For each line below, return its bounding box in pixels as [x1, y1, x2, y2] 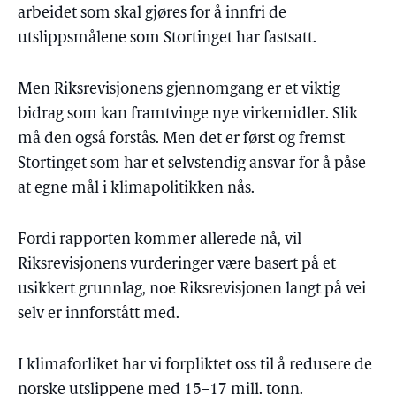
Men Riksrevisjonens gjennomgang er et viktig [18, 81, 340, 98]
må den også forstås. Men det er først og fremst [18, 131, 345, 148]
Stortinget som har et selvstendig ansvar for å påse [18, 156, 366, 172]
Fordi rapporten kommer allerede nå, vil [18, 232, 301, 248]
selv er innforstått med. [18, 306, 179, 323]
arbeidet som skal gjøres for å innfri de [18, 5, 286, 22]
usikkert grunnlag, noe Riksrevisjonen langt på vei [18, 281, 366, 298]
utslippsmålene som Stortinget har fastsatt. [18, 30, 316, 47]
